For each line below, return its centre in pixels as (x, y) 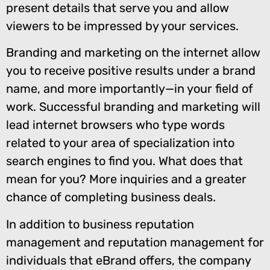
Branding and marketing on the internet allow (133, 53)
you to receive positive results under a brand (131, 71)
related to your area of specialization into (120, 143)
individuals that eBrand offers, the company (128, 260)
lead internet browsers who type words (115, 125)
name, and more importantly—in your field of (130, 89)
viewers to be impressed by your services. (122, 26)
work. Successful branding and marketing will (133, 107)
